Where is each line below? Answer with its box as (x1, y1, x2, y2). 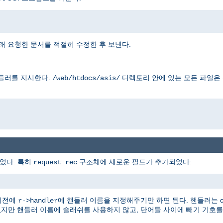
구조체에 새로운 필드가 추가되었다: (77, 157, 192, 166)
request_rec (33, 158, 77, 166)
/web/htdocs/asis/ (52, 74, 120, 83)
